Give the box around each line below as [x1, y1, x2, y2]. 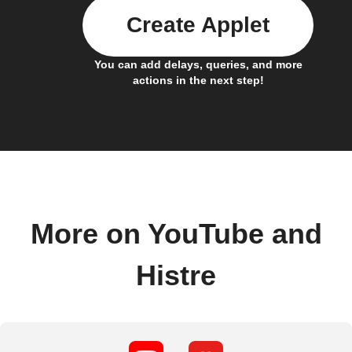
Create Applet [126, 12, 269, 37]
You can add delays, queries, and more [93, 57, 302, 71]
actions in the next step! [132, 73, 264, 86]
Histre [136, 259, 216, 291]
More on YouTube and [30, 218, 322, 250]
